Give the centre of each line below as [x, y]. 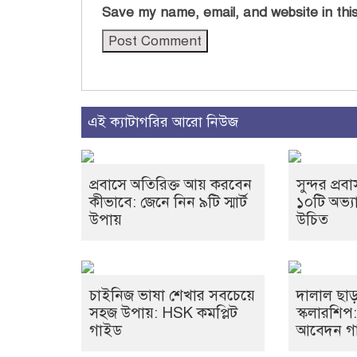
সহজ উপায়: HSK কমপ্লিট [163, 313]
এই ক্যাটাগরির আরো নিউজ [163, 122]
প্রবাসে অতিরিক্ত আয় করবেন [171, 185]
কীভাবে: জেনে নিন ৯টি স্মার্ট [168, 202]
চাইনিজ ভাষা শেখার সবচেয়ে [172, 296]
